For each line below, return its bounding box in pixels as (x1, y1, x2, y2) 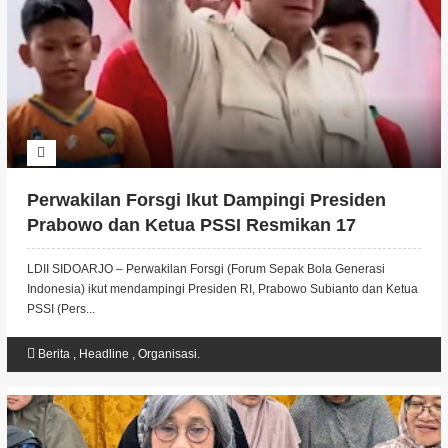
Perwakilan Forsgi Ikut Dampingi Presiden (26, 190, 386, 210)
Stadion (26, 240, 93, 260)
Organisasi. (137, 347, 200, 361)
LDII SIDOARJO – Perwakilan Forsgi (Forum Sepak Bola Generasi (26, 262, 385, 276)
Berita (37, 347, 73, 361)
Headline (78, 347, 132, 361)
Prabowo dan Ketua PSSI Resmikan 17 (26, 215, 356, 235)
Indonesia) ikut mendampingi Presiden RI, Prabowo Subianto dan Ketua (26, 282, 418, 296)
